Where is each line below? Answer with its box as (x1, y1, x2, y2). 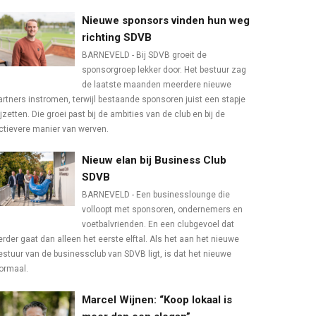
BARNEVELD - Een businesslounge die (82, 190, 230, 200)
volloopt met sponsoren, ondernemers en (82, 205, 243, 215)
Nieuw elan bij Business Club (82, 154, 226, 167)
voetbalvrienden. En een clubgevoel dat (82, 219, 234, 230)
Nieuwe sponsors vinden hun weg (82, 14, 250, 28)
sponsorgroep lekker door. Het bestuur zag (82, 65, 246, 75)
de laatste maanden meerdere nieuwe (82, 80, 231, 90)
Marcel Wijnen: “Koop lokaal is (82, 293, 232, 307)
